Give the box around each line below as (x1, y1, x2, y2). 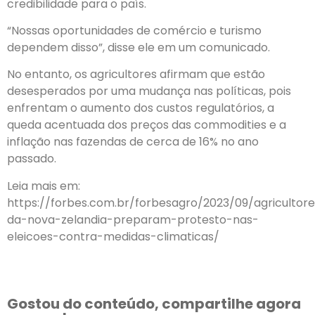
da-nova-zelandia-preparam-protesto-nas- (7, 211, 259, 228)
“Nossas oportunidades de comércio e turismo (7, 22, 262, 39)
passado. (7, 150, 56, 167)
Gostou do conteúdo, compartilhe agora (7, 293, 301, 314)
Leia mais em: (7, 177, 80, 194)
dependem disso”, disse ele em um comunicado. (7, 39, 270, 56)
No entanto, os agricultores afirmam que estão (7, 66, 265, 83)
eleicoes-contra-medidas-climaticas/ (7, 228, 219, 245)
